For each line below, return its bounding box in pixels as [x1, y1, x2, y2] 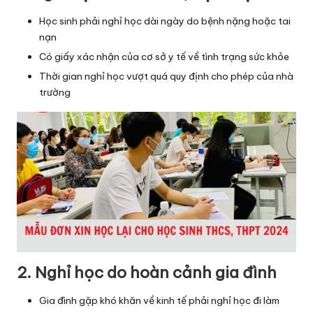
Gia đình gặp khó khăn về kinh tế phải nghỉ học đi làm [39, 294, 279, 307]
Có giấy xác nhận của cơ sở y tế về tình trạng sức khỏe [39, 50, 289, 64]
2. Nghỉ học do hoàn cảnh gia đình [17, 263, 277, 283]
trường [39, 86, 71, 99]
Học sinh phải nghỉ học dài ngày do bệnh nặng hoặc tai [39, 15, 291, 28]
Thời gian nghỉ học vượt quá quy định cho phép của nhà [39, 70, 293, 83]
